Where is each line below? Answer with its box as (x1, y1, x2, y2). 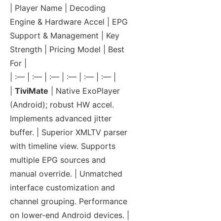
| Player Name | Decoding (10, 3, 106, 13)
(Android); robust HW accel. (10, 100, 114, 110)
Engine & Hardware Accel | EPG (10, 17, 128, 27)
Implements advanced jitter (10, 113, 111, 124)
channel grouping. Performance (10, 196, 127, 207)
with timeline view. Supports (10, 141, 115, 151)
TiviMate (15, 86, 48, 96)
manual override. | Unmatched (10, 169, 122, 179)
